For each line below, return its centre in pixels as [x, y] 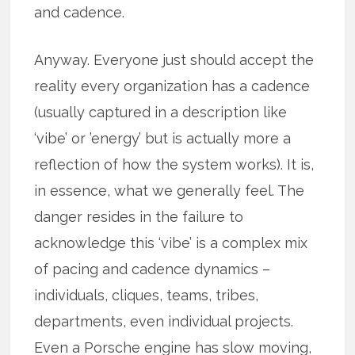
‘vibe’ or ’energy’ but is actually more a [163, 138]
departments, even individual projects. [164, 321]
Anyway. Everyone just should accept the [174, 59]
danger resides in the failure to [139, 216]
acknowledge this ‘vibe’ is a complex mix [171, 242]
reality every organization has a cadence [172, 86]
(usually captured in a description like [161, 112]
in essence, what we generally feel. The [170, 190]
